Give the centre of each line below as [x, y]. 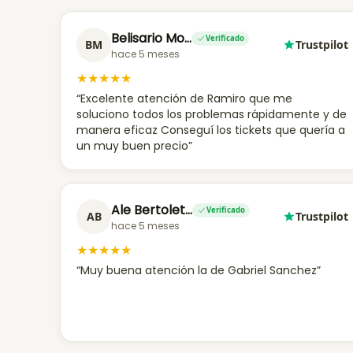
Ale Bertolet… [152, 210]
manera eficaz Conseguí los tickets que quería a [211, 130]
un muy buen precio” [134, 146]
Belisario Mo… [151, 38]
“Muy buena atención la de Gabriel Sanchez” [199, 270]
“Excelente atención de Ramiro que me [184, 98]
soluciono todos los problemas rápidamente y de [212, 114]
